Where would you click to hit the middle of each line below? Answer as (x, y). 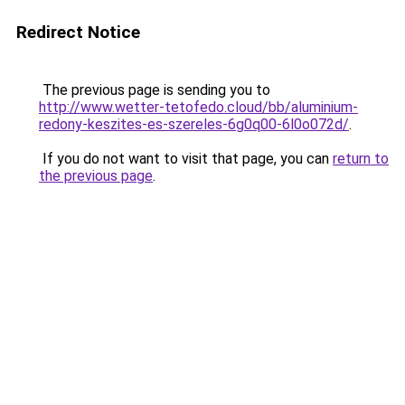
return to (361, 159)
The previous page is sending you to (155, 90)
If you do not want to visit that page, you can (186, 159)
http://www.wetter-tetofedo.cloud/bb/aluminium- (198, 107)
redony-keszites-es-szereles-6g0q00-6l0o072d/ (194, 124)
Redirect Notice (78, 32)
